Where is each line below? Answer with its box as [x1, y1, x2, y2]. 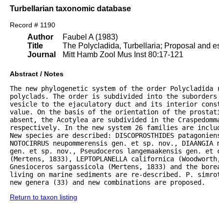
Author [27, 33, 53, 42]
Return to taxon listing [10, 193, 77, 201]
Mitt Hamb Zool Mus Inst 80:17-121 [63, 50, 183, 59]
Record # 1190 [10, 21, 55, 29]
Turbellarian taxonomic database [10, 4, 131, 13]
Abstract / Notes [10, 70, 64, 78]
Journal [27, 50, 56, 59]
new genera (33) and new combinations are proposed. [10, 178, 205, 187]
